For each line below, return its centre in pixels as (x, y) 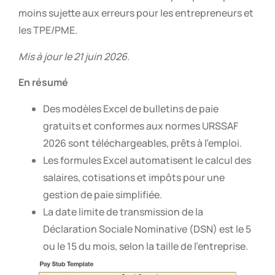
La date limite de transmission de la (123, 211)
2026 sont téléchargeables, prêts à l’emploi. (142, 143)
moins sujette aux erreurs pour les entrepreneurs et (136, 13)
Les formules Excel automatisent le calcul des (147, 160)
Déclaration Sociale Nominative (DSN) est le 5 (147, 229)
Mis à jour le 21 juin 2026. (74, 56)
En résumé (43, 83)
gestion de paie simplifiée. (103, 194)
